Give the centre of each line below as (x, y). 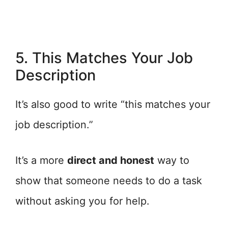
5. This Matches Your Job (104, 58)
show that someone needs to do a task (109, 181)
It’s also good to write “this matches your (113, 104)
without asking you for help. (82, 201)
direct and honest (111, 160)
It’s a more (41, 160)
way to (172, 160)
